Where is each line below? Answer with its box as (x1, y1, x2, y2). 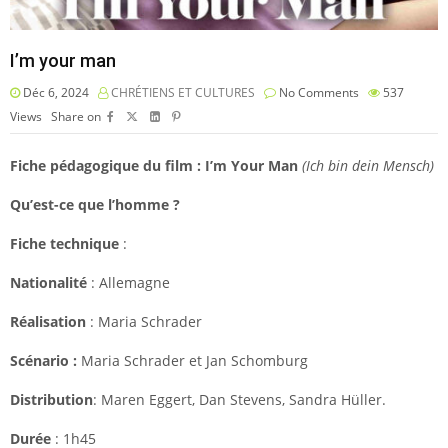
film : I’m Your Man (165, 156, 298, 176)
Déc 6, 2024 (20, 84, 89, 102)
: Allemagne (87, 273, 170, 293)
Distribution (10, 390, 93, 410)
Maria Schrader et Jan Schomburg (81, 351, 308, 371)
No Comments (276, 84, 359, 102)
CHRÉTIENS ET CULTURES (111, 84, 255, 102)
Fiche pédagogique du (10, 156, 161, 176)
